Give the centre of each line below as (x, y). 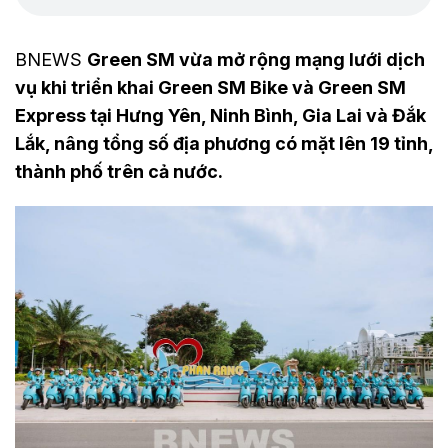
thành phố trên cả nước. (119, 171)
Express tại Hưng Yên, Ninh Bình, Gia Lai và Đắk (220, 115)
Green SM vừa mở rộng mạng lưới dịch (256, 59)
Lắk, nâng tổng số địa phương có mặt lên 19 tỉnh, (224, 143)
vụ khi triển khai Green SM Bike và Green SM (210, 87)
